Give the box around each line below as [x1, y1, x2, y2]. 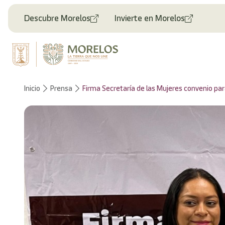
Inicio [24, 83, 40, 93]
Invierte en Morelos [115, 12, 185, 24]
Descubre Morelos [24, 12, 90, 24]
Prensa [50, 83, 72, 93]
